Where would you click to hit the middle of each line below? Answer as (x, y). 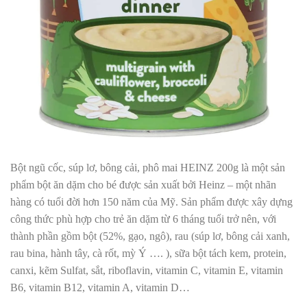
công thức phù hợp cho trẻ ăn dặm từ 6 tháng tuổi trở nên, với (143, 219)
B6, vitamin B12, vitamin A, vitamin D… (100, 288)
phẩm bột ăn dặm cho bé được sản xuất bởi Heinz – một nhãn (143, 185)
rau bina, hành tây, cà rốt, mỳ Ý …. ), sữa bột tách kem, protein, (148, 254)
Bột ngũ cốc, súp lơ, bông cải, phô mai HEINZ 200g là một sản (148, 168)
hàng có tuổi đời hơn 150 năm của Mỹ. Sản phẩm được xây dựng (151, 202)
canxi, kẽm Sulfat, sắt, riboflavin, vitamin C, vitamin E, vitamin (147, 271)
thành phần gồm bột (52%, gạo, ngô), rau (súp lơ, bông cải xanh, (150, 236)
